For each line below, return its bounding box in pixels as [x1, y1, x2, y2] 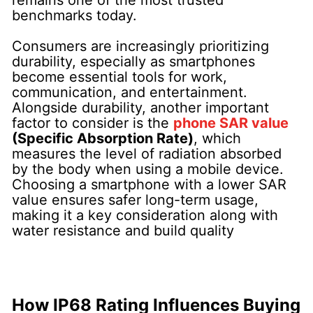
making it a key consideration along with [12, 206, 279, 224]
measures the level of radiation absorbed [12, 145, 282, 162]
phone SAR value [173, 114, 289, 131]
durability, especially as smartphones [12, 52, 256, 70]
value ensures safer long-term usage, [12, 191, 259, 208]
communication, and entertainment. [12, 83, 248, 101]
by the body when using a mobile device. [12, 160, 284, 177]
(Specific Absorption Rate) [12, 129, 194, 147]
